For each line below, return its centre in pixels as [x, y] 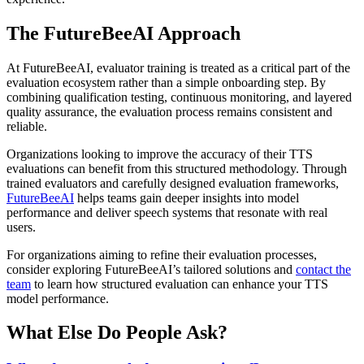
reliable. [27, 126]
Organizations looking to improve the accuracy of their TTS [160, 154]
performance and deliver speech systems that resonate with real [167, 212]
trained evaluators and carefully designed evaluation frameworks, [173, 183]
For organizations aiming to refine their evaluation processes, [162, 254]
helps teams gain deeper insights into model [186, 197]
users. [21, 227]
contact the [323, 269]
